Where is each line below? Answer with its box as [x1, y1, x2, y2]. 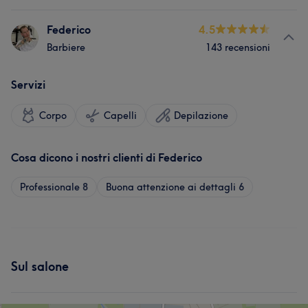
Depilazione [174, 109, 228, 122]
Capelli [104, 109, 137, 122]
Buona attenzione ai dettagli [106, 181, 236, 193]
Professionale [20, 181, 80, 193]
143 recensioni [206, 41, 270, 54]
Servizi [11, 78, 45, 91]
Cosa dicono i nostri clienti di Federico [11, 151, 202, 164]
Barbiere [47, 41, 85, 54]
